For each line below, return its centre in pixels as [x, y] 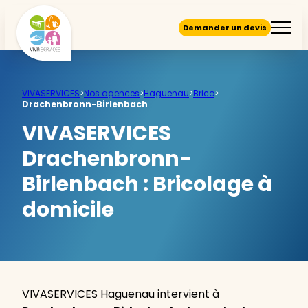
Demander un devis [225, 27]
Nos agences [112, 93]
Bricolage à [212, 184]
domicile [68, 210]
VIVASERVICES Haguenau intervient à [121, 294]
